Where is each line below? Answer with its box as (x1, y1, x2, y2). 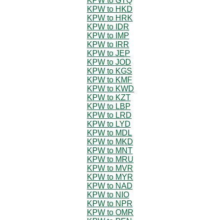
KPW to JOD (87, 57, 131, 66)
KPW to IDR (87, 22, 129, 31)
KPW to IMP (87, 31, 129, 40)
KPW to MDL (87, 128, 132, 137)
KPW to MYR (87, 172, 133, 181)
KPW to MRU (87, 155, 134, 164)
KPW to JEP (87, 49, 130, 57)
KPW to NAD (87, 181, 133, 190)
